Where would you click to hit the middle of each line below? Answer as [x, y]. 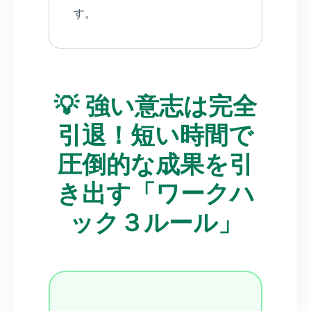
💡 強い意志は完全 [155, 104]
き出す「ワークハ [155, 192]
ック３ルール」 [155, 221]
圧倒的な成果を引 [155, 162]
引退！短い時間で [155, 133]
